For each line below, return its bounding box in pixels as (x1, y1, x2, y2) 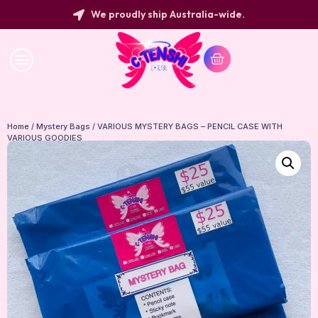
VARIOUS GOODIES (7, 132, 82, 143)
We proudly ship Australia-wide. (91, 8, 245, 21)
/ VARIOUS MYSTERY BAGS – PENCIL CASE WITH (90, 121, 283, 131)
